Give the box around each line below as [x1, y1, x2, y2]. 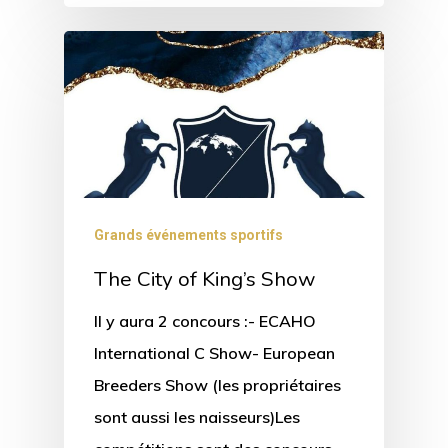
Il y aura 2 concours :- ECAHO [94, 311, 316, 332]
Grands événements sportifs [94, 227, 283, 244]
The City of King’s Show [94, 265, 315, 294]
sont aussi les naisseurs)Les [94, 407, 300, 428]
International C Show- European [94, 343, 335, 364]
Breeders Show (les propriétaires [94, 375, 341, 396]
